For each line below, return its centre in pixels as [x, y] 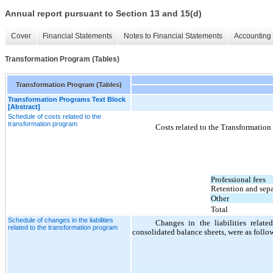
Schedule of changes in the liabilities [61, 220]
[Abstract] [24, 106]
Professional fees [238, 179]
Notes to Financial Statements [173, 36]
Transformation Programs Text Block [67, 99]
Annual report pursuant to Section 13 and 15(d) [103, 14]
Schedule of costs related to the [55, 116]
